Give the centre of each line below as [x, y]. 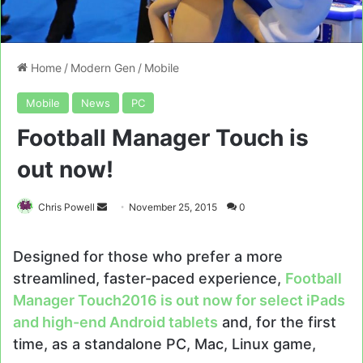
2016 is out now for [190, 301]
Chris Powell [66, 207]
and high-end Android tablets [115, 322]
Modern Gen [103, 68]
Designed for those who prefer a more [148, 257]
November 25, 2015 [173, 207]
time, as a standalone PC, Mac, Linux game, [164, 344]
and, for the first [277, 322]
